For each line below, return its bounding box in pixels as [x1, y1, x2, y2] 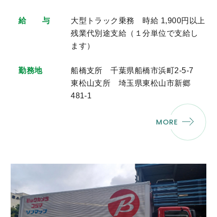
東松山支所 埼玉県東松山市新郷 [71, 78, 191, 87]
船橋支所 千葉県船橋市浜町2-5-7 [71, 66, 194, 75]
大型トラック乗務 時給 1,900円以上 [71, 16, 205, 25]
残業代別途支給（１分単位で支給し [71, 29, 199, 37]
